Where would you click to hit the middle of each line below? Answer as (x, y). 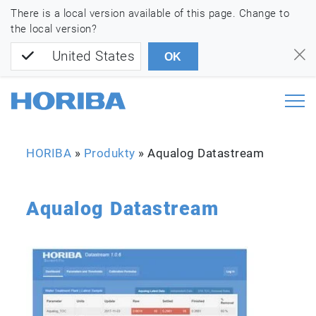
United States (93, 56)
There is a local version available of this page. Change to (150, 13)
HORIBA (49, 153)
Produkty (109, 153)
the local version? (54, 29)
